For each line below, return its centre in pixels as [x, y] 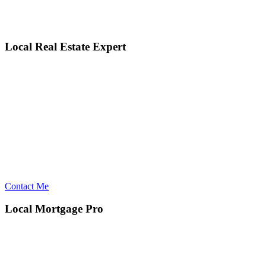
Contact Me [27, 186]
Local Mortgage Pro [54, 209]
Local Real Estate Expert [65, 46]
